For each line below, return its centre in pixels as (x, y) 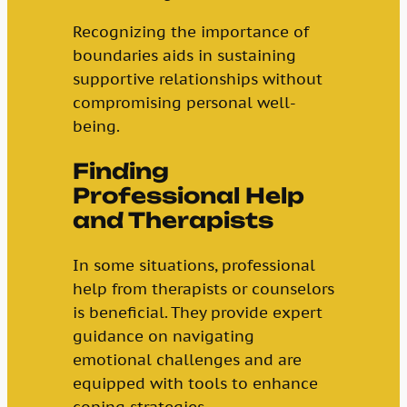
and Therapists (173, 220)
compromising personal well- (184, 102)
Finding (120, 171)
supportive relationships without (197, 79)
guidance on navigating (163, 337)
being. (96, 126)
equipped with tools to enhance (195, 384)
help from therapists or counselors (203, 289)
